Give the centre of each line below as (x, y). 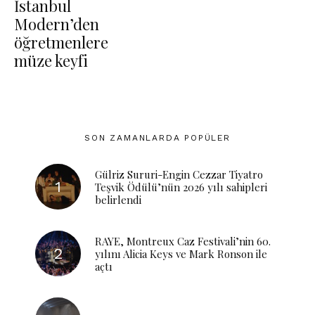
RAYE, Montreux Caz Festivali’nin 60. (183, 241)
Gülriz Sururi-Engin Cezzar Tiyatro (179, 174)
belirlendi (118, 199)
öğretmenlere (61, 42)
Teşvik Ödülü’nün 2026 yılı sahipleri (181, 187)
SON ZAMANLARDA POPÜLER (157, 138)
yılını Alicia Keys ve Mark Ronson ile (181, 253)
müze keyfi (51, 60)
